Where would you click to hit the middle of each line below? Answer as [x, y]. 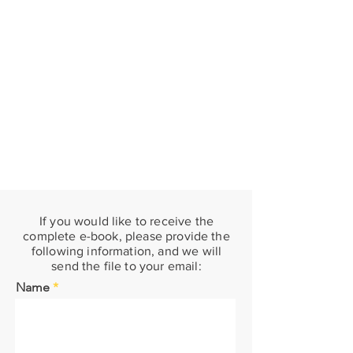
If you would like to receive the [126, 221]
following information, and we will [126, 251]
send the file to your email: [126, 266]
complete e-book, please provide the [126, 236]
